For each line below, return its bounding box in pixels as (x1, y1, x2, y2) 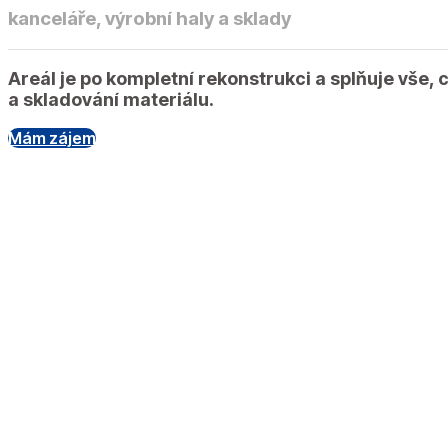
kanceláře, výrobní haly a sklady (8, 6, 291, 30)
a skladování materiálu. (8, 88, 214, 110)
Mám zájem (8, 127, 96, 148)
